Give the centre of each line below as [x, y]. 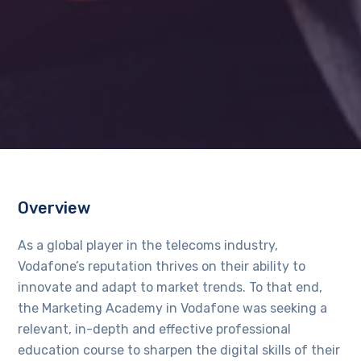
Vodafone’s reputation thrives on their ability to [162, 266]
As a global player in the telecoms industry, [148, 245]
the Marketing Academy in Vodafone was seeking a [173, 308]
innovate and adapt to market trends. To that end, [170, 287]
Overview [54, 207]
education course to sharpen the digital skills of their [179, 350]
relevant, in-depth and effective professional [155, 329]
